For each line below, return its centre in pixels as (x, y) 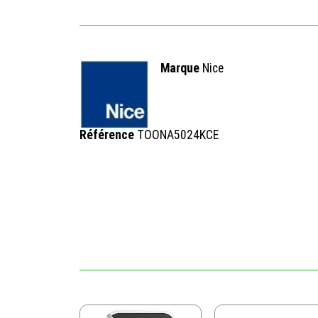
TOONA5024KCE (178, 135)
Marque (180, 68)
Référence (107, 135)
